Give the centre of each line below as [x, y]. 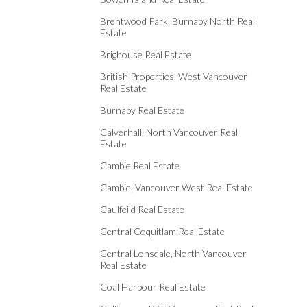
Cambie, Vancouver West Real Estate [176, 187]
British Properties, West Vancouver [174, 76]
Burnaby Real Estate [142, 110]
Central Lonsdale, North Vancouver [173, 253]
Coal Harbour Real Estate [153, 287]
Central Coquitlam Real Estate [162, 231]
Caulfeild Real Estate [142, 209]
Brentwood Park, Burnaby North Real [177, 21]
